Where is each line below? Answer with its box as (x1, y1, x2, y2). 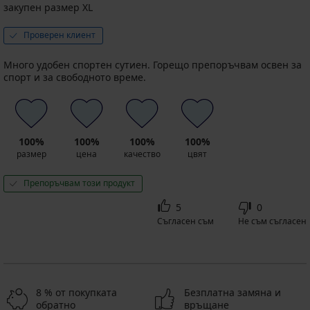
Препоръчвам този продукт (24, 176, 135, 189)
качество (123, 147, 161, 160)
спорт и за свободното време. (3, 70, 146, 84)
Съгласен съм (157, 215, 214, 227)
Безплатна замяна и (184, 285, 281, 299)
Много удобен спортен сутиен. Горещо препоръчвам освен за (3, 57, 302, 71)
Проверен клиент (24, 28, 95, 41)
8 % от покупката (36, 285, 117, 299)
